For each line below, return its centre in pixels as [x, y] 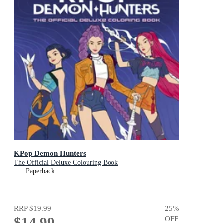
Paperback [40, 171]
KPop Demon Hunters [50, 153]
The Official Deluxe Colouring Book [66, 163]
